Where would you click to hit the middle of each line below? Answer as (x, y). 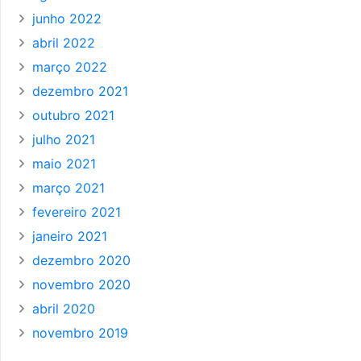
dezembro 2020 (81, 261)
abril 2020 (64, 309)
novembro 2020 (81, 285)
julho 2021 (64, 140)
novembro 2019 (80, 333)
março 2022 (70, 67)
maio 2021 (64, 164)
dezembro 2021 (80, 91)
